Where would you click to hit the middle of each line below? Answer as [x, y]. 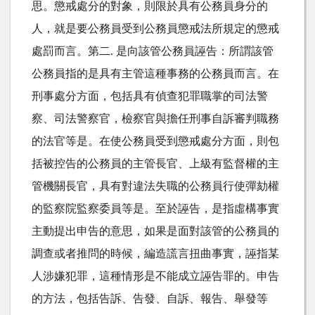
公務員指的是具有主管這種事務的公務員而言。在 [155, 73]
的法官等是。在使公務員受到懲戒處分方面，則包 [155, 141]
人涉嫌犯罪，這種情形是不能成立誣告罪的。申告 [155, 276]
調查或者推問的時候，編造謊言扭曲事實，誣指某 [155, 253]
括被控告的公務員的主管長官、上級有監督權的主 [155, 163]
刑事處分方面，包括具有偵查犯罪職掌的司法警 [150, 96]
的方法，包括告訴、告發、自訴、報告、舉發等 [150, 298]
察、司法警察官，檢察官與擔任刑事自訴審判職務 [155, 118]
